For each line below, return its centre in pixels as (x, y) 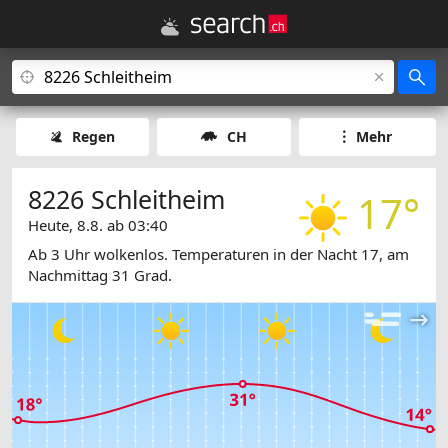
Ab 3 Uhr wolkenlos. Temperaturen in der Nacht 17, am (218, 254)
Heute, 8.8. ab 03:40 (98, 225)
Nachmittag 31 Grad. (100, 275)
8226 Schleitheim (126, 199)
